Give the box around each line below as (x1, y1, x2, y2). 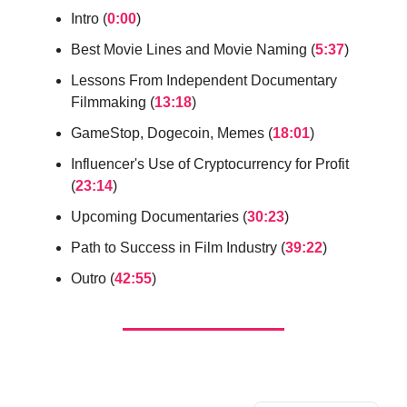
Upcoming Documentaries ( (71, 209, 247, 225)
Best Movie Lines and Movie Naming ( (71, 42, 315, 58)
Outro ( (71, 271, 114, 287)
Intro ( (71, 11, 107, 27)
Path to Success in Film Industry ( (71, 240, 285, 256)
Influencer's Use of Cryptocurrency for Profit (71, 156, 349, 173)
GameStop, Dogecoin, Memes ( (71, 125, 273, 142)
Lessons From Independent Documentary (71, 73, 337, 89)
